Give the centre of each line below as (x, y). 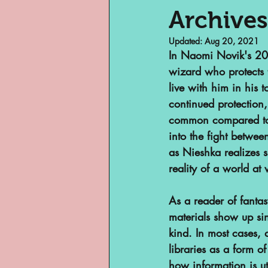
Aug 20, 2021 (232, 41)
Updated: (187, 41)
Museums (164, 45)
